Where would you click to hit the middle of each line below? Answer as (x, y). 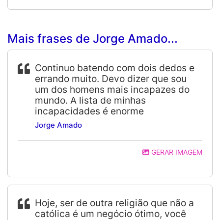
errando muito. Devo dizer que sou (111, 79)
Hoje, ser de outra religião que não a (114, 203)
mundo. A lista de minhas (90, 100)
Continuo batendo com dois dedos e (115, 68)
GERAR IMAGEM (176, 152)
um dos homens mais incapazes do (112, 89)
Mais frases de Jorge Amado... (93, 39)
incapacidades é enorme (89, 111)
